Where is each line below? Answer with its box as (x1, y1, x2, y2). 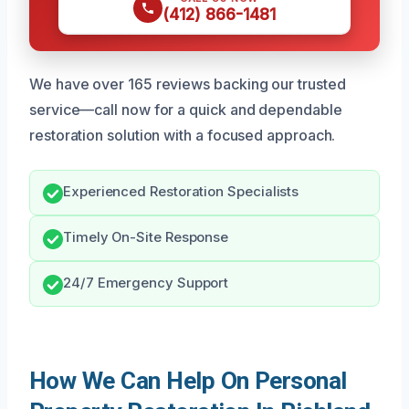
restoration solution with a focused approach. (29, 125, 336, 144)
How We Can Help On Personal (29, 366, 347, 394)
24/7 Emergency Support (63, 274, 229, 291)
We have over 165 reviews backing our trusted (29, 74, 346, 93)
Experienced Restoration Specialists (63, 183, 299, 200)
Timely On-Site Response (63, 228, 229, 246)
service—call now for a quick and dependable (29, 100, 342, 119)
